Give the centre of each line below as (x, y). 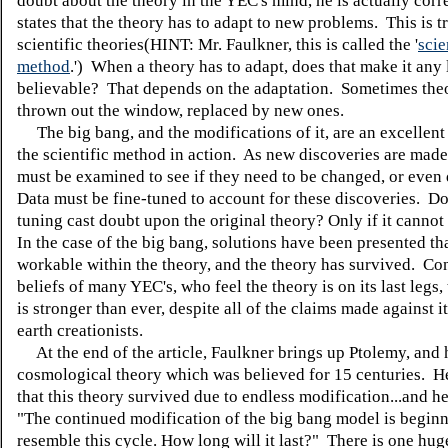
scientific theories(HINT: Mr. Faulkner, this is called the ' (217, 44)
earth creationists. (80, 330)
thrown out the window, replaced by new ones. (180, 110)
